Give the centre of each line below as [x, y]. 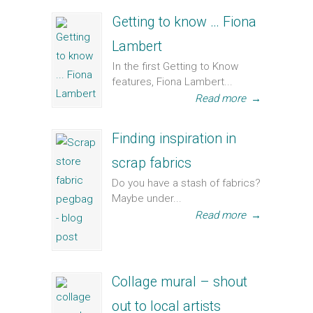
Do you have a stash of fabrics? [186, 183]
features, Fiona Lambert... [172, 82]
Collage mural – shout [180, 282]
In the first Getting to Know [175, 66]
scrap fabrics [152, 163]
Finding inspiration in [174, 139]
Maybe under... [147, 198]
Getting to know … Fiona [184, 22]
